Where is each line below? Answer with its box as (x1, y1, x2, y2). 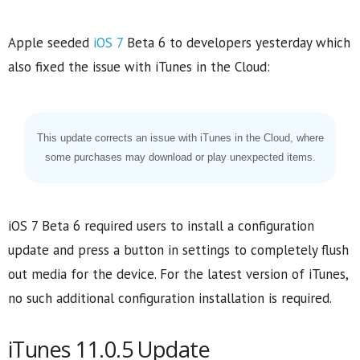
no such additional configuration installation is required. (8, 288, 332, 307)
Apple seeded (8, 33, 93, 51)
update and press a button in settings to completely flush (8, 240, 349, 259)
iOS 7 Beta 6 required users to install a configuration (8, 216, 314, 235)
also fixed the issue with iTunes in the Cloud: (8, 57, 270, 76)
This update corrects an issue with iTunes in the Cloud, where (36, 131, 324, 144)
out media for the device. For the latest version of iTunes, (8, 264, 348, 283)
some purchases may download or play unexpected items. (44, 150, 316, 163)
